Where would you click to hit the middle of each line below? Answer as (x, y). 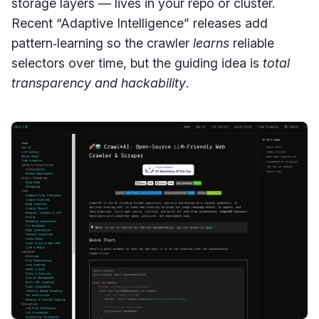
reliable (252, 43)
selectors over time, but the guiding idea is (137, 63)
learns (211, 43)
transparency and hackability (99, 83)
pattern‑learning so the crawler (102, 43)
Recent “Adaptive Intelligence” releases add (140, 23)
